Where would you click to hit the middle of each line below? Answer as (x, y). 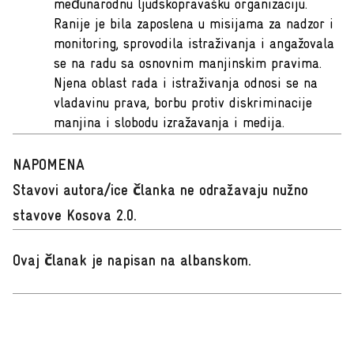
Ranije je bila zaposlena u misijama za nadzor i (194, 25)
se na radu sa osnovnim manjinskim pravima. (188, 64)
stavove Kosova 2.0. (75, 217)
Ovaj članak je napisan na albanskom (130, 262)
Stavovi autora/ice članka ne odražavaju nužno (160, 191)
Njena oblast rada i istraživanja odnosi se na (186, 84)
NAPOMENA (49, 166)
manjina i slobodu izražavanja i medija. (169, 124)
